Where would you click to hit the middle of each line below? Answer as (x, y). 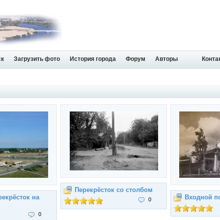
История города (93, 59)
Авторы (166, 59)
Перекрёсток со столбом (114, 190)
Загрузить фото (37, 59)
